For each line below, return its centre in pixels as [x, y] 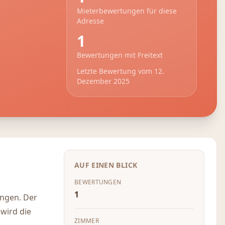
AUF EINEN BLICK [106, 165]
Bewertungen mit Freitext [120, 55]
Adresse [90, 21]
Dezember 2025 [103, 81]
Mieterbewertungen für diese [127, 11]
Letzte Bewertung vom [115, 71]
